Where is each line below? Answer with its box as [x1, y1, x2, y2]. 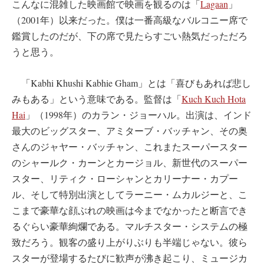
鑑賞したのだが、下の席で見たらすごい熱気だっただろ [12, 29, 247, 42]
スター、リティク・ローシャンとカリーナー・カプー [12, 172, 238, 185]
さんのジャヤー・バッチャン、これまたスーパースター [12, 140, 247, 153]
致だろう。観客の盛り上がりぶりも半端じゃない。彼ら [12, 236, 247, 249]
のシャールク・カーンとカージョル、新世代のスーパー [12, 156, 247, 169]
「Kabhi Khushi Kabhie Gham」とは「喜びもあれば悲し [12, 77, 251, 90]
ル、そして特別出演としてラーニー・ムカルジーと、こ [12, 188, 247, 201]
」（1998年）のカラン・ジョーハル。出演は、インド [25, 108, 252, 121]
